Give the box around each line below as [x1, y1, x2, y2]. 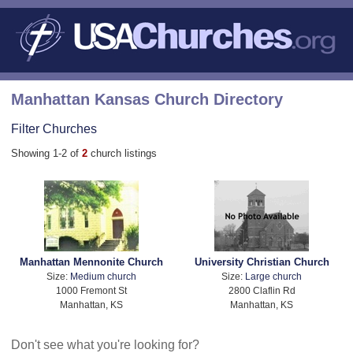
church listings [91, 147, 157, 159]
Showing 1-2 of [11, 147, 82, 159]
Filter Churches [11, 121, 97, 136]
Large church [245, 271, 303, 282]
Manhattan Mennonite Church [19, 256, 163, 269]
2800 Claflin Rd [228, 285, 295, 296]
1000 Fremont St [55, 285, 127, 296]
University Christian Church [194, 256, 329, 269]
